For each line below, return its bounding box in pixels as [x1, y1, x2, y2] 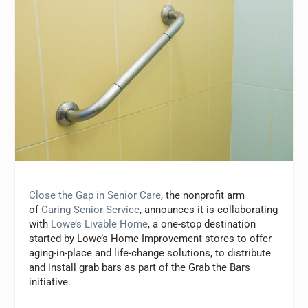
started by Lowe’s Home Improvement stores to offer [29, 232, 272, 245]
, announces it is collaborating [140, 203, 278, 216]
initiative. [29, 275, 71, 288]
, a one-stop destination [148, 217, 256, 230]
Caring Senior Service [41, 203, 140, 216]
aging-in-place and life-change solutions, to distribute [29, 246, 272, 259]
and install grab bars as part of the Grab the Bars [29, 261, 251, 274]
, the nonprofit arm [161, 188, 245, 201]
